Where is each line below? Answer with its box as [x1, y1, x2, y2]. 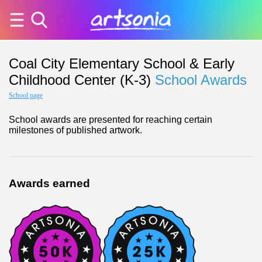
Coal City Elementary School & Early [9, 56, 235, 71]
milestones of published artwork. [9, 125, 142, 135]
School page [9, 91, 43, 99]
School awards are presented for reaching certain [9, 115, 212, 125]
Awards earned [9, 177, 90, 189]
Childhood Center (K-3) [9, 72, 151, 88]
